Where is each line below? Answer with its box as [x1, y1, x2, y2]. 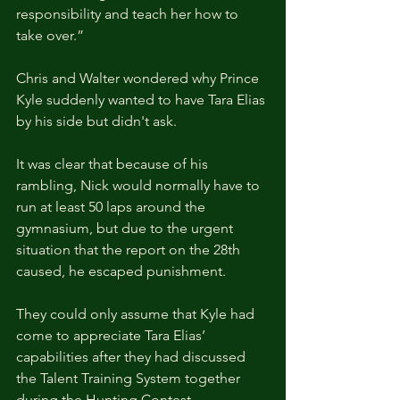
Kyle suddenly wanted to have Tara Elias [16, 90, 269, 108]
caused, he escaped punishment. [16, 262, 226, 279]
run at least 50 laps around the [16, 197, 209, 215]
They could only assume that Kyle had [16, 304, 258, 322]
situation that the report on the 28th [16, 240, 244, 258]
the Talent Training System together [16, 369, 244, 387]
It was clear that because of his [16, 154, 212, 172]
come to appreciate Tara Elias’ [16, 326, 209, 344]
